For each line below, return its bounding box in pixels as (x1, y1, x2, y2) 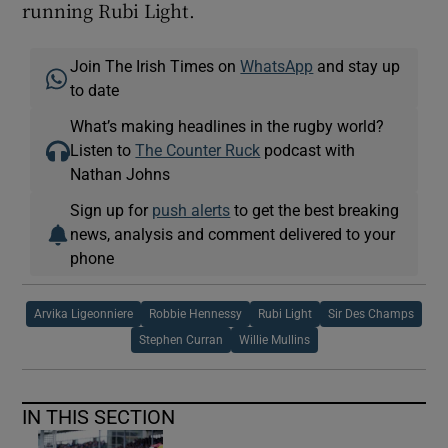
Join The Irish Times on (70, 57, 241, 74)
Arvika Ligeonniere (34, 307, 133, 320)
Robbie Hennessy (149, 307, 242, 320)
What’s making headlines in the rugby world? (70, 117, 385, 134)
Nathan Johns (70, 165, 171, 182)
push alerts (152, 201, 231, 218)
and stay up (313, 57, 401, 74)
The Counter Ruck (135, 141, 261, 158)
